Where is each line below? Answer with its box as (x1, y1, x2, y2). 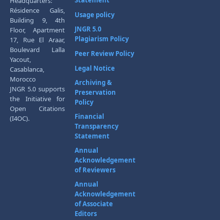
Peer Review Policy (75, 49, 134, 58)
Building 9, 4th (10, 15, 65, 25)
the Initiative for (10, 94, 65, 103)
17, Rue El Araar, (10, 35, 65, 44)
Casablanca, (10, 64, 44, 74)
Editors (75, 209, 97, 218)
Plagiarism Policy (75, 34, 129, 43)
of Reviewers (75, 165, 115, 174)
